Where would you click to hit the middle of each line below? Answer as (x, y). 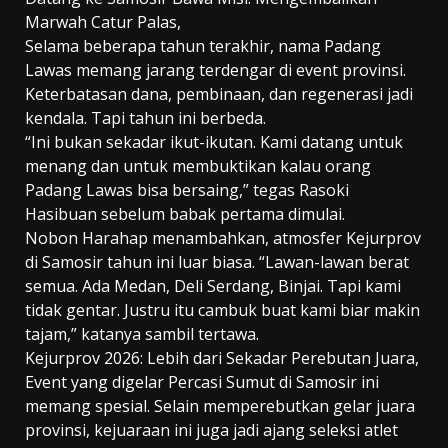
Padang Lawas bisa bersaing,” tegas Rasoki (187, 190)
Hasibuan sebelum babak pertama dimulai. (185, 214)
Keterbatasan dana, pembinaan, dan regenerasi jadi (219, 94)
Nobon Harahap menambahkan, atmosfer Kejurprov (223, 238)
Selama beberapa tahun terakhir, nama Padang (203, 46)
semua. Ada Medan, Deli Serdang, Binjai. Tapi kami (213, 286)
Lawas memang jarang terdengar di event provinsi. (215, 70)
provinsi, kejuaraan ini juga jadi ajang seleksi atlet (211, 430)
